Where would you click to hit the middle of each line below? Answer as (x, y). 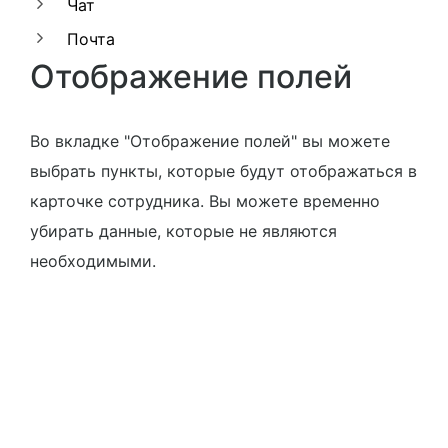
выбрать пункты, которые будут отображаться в (223, 171)
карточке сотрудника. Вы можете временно (205, 201)
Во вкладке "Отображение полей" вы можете (210, 141)
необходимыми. (93, 261)
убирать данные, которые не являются (183, 231)
